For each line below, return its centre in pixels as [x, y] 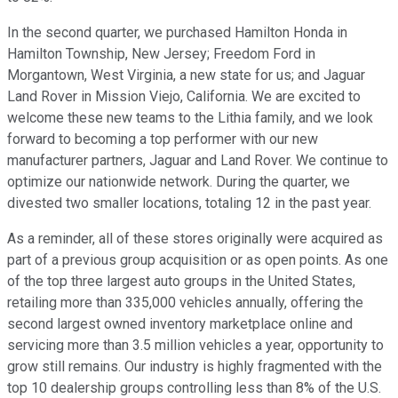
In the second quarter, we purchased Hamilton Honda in [177, 33]
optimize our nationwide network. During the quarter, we [179, 182]
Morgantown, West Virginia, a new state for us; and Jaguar [186, 76]
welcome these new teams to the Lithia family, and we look [190, 118]
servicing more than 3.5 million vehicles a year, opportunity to [195, 346]
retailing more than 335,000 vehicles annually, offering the [185, 303]
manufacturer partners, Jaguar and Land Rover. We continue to [198, 161]
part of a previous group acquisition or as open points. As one [198, 260]
